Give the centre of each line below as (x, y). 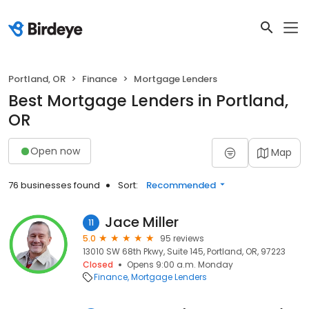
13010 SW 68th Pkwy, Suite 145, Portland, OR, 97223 (184, 251)
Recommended (181, 185)
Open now (55, 151)
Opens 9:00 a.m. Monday (180, 265)
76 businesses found (54, 185)
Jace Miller (142, 222)
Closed (98, 265)
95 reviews (182, 238)
